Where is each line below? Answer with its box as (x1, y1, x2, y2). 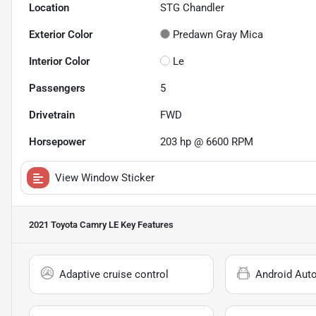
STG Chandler (160, 1, 225, 15)
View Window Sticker (55, 171, 154, 185)
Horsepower (29, 135, 85, 149)
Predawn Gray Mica (173, 28, 264, 42)
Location (29, 1, 69, 15)
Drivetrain (29, 109, 75, 122)
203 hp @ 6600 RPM (160, 135, 254, 149)
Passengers (29, 82, 85, 95)
